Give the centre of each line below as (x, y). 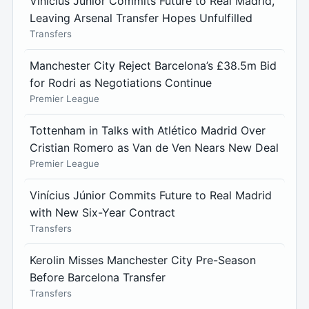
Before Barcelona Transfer (98, 277)
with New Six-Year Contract (102, 212)
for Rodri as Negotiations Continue (121, 82)
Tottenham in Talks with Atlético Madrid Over (148, 130)
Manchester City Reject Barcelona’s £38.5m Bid (153, 65)
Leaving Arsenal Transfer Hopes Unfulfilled (141, 18)
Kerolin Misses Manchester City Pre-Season (143, 260)
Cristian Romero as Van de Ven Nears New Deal (154, 147)
